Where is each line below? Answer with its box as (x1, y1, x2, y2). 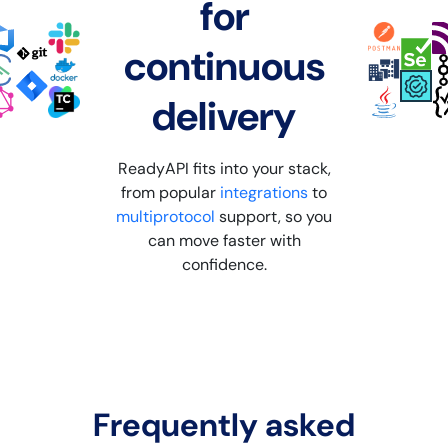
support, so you (215, 205, 332, 227)
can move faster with (147, 229, 301, 251)
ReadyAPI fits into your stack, (117, 157, 331, 179)
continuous (123, 39, 325, 92)
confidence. (181, 253, 267, 275)
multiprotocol (116, 205, 215, 227)
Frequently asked (93, 403, 355, 446)
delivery (152, 89, 296, 142)
